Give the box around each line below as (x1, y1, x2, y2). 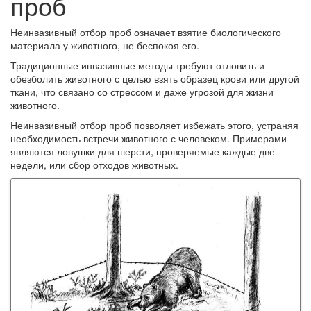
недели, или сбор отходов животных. (10, 157, 178, 171)
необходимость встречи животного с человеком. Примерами (10, 131, 287, 145)
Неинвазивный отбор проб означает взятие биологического (10, 24, 281, 39)
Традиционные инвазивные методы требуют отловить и (10, 58, 264, 72)
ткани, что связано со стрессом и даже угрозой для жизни (10, 84, 274, 99)
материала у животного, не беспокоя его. (10, 37, 199, 52)
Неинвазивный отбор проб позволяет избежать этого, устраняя (10, 117, 299, 132)
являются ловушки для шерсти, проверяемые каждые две (10, 144, 275, 158)
